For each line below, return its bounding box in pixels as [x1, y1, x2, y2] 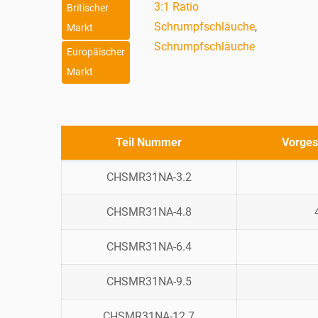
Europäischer [67, 45, 125, 58]
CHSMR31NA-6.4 [106, 240, 192, 254]
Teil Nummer [115, 136, 182, 150]
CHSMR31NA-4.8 [106, 205, 192, 219]
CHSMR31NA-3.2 [106, 170, 192, 185]
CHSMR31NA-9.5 [106, 275, 192, 289]
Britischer [67, 1, 109, 14]
